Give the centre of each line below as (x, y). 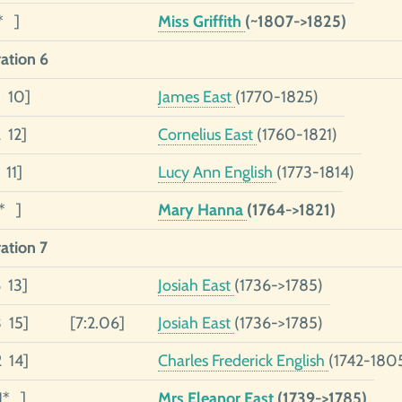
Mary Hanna (202, 210)
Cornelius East (207, 135)
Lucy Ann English (217, 172)
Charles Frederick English (243, 361)
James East (196, 97)
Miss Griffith (201, 22)
